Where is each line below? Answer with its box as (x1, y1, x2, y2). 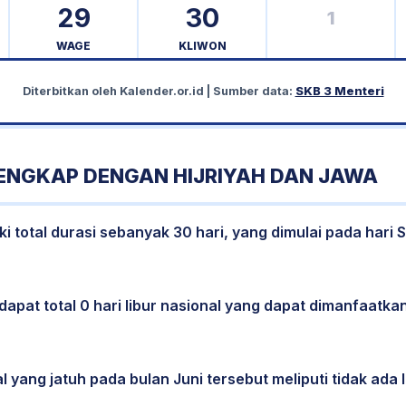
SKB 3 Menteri (295, 84, 384, 98)
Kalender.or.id (119, 84, 204, 98)
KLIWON (178, 39, 227, 53)
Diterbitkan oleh (22, 84, 120, 98)
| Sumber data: (203, 84, 295, 98)
